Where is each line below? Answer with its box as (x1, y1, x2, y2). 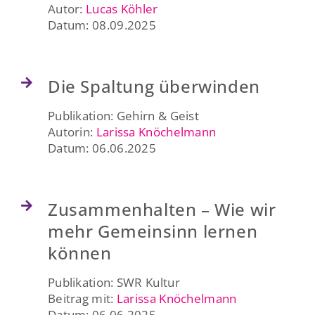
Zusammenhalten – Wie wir (47, 197, 276, 221)
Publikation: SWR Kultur (47, 274, 180, 290)
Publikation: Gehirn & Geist (47, 107, 200, 124)
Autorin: (47, 123, 96, 140)
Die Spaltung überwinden (47, 74, 260, 98)
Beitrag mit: (47, 290, 117, 307)
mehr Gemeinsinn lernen (47, 219, 258, 243)
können (47, 240, 112, 264)
